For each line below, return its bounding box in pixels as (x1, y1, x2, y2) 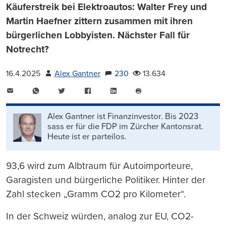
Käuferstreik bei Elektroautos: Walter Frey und (6, 1, 207, 13)
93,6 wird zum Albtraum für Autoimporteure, (6, 159, 193, 172)
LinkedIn (117, 85, 147, 95)
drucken (138, 102, 161, 110)
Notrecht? (6, 43, 49, 55)
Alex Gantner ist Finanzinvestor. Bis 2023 (47, 111, 199, 122)
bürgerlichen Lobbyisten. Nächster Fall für (6, 29, 190, 41)
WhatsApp (39, 85, 76, 95)
